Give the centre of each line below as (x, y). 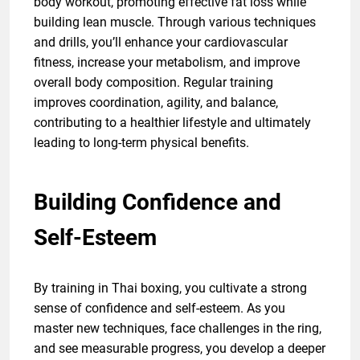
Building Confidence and (157, 202)
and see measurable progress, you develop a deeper (180, 349)
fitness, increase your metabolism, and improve (167, 63)
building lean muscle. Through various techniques (175, 22)
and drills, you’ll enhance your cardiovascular (161, 43)
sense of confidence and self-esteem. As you (160, 309)
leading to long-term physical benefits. (141, 143)
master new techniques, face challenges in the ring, (178, 329)
